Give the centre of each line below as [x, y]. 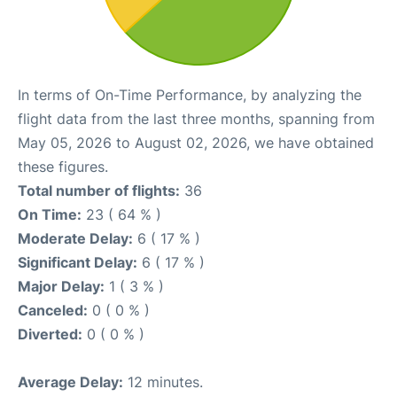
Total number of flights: [99, 191]
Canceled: [53, 311]
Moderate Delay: [75, 239]
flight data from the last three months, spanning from [196, 119]
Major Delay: [61, 287]
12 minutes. [163, 382]
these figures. [63, 167]
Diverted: [50, 335]
